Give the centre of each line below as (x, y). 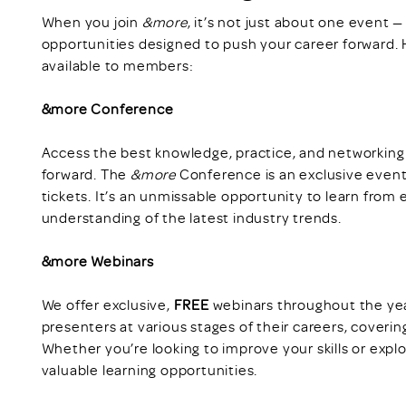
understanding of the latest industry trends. (191, 217)
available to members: (117, 65)
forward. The (86, 174)
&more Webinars (97, 261)
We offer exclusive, (107, 304)
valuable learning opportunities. (150, 369)
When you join (92, 21)
